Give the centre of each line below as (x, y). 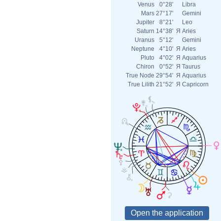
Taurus (191, 67)
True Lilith (141, 84)
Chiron (145, 67)
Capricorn (195, 84)
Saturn (146, 31)
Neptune (143, 49)
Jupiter (145, 22)
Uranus (145, 40)
